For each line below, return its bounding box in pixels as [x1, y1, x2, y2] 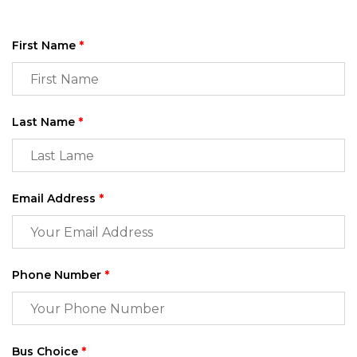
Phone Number [12, 268, 104, 283]
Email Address [12, 191, 99, 206]
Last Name [12, 115, 78, 130]
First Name [12, 38, 79, 53]
